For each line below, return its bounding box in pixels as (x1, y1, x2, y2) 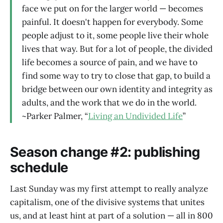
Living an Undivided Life (88, 110, 183, 121)
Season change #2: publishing (10, 144, 200, 161)
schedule (10, 159, 68, 176)
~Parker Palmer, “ (22, 110, 88, 121)
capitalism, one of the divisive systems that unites (10, 196, 205, 208)
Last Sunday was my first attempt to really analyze (10, 183, 208, 194)
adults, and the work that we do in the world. (22, 97, 197, 108)
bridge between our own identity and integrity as (22, 83, 213, 95)
